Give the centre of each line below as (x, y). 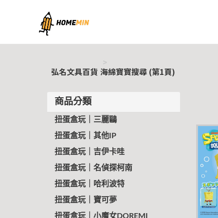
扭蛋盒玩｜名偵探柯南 (93, 168)
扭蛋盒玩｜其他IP (85, 136)
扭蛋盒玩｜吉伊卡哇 (90, 152)
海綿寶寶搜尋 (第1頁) (138, 72)
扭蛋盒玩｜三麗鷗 (86, 120)
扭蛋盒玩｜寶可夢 (86, 200)
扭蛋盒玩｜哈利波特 (90, 184)
